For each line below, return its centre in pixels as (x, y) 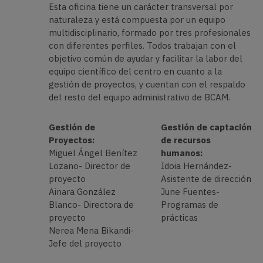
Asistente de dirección (206, 178)
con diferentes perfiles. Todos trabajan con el (142, 46)
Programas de (189, 204)
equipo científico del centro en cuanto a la (135, 72)
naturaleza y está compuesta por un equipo (137, 20)
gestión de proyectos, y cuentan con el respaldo (147, 85)
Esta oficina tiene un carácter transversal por (141, 7)
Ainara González (82, 191)
